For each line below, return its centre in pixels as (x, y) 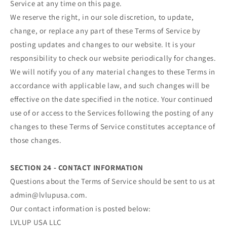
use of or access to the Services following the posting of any (112, 112)
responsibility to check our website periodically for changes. (113, 58)
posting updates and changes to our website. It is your (103, 44)
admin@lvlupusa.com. (49, 195)
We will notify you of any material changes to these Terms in (113, 71)
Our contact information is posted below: (81, 208)
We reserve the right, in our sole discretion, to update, (102, 17)
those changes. (36, 140)
